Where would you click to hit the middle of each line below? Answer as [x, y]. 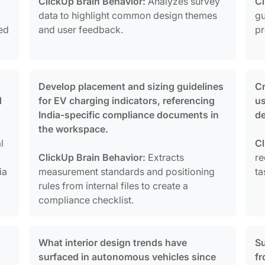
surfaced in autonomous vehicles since [127, 256]
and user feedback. [81, 29]
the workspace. [74, 129]
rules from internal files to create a [114, 185]
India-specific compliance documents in [129, 114]
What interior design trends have [113, 242]
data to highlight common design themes [128, 15]
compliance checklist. [86, 200]
